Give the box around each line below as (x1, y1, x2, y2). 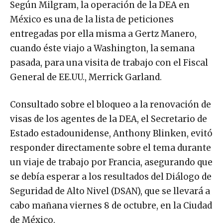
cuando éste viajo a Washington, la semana (10, 43, 195, 54)
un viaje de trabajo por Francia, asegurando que (10, 157, 213, 168)
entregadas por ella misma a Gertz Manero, (10, 28, 197, 40)
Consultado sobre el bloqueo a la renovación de (10, 99, 211, 111)
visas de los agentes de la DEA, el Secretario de (10, 113, 207, 125)
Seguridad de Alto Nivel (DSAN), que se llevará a (10, 186, 210, 197)
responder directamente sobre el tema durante (10, 142, 211, 154)
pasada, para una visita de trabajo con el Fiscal (10, 57, 208, 69)
